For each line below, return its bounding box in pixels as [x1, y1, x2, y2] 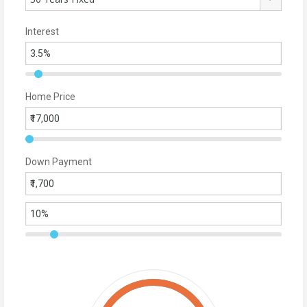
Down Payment [25, 156, 92, 168]
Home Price [25, 91, 75, 103]
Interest [25, 26, 59, 38]
